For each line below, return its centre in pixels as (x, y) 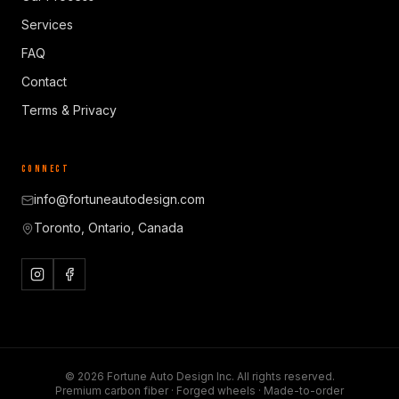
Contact (44, 81)
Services (47, 24)
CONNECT (45, 169)
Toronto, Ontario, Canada (109, 228)
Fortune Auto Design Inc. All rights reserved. (219, 376)
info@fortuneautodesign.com (119, 199)
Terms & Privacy (69, 110)
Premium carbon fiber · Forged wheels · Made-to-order (199, 391)
